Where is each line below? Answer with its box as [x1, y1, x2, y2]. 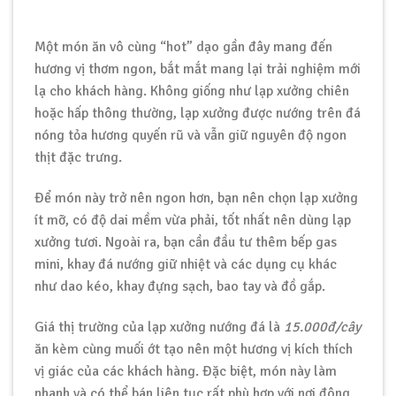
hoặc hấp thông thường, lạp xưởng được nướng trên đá [34, 103, 361, 122]
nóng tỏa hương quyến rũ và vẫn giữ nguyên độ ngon [34, 126, 346, 144]
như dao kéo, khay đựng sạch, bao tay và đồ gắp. [34, 277, 325, 295]
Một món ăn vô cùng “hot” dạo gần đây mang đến [34, 37, 332, 56]
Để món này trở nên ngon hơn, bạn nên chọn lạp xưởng [34, 188, 358, 207]
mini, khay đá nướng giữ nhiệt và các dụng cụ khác [34, 255, 337, 273]
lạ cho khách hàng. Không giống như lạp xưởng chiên [34, 81, 349, 100]
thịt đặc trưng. [34, 148, 122, 166]
